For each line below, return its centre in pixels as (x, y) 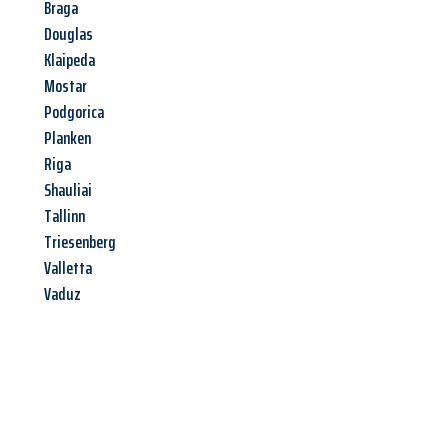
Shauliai (68, 190)
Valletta (68, 268)
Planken (67, 138)
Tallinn (64, 216)
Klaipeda (69, 60)
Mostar (65, 86)
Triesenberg (80, 242)
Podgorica (74, 112)
